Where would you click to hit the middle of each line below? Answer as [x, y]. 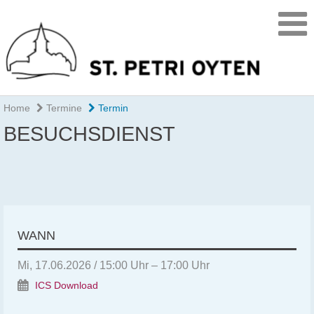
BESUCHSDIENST [89, 134]
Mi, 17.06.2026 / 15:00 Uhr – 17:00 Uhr [114, 266]
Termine [63, 108]
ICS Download [67, 286]
